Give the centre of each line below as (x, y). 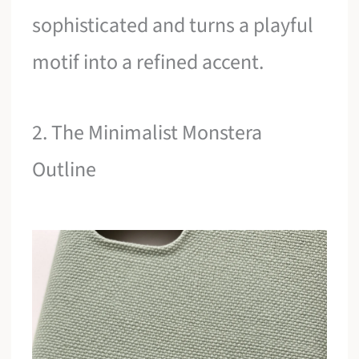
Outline (65, 169)
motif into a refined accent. (148, 63)
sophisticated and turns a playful (173, 26)
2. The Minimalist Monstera (147, 132)
